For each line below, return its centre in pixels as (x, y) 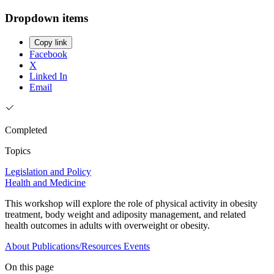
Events (137, 246)
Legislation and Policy (48, 172)
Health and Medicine (45, 183)
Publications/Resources (76, 246)
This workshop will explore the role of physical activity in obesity (131, 204)
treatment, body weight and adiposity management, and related (125, 215)
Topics (18, 151)
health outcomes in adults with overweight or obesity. (107, 226)
